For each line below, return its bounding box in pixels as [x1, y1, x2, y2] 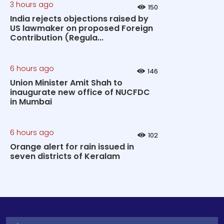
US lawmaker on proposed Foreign [10, 22, 153, 34]
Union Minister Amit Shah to [10, 77, 122, 88]
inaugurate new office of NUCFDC [10, 86, 150, 98]
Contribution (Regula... [10, 32, 103, 43]
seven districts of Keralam [10, 150, 120, 162]
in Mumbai [10, 96, 52, 107]
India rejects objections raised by [10, 13, 148, 24]
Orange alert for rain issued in [10, 141, 134, 152]
